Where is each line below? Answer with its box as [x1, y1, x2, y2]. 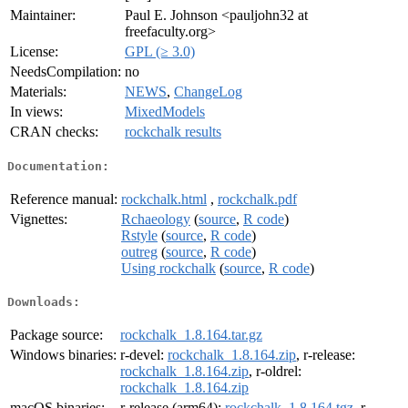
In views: [10, 104, 63, 120]
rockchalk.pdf [218, 190, 297, 207]
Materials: [10, 84, 66, 100]
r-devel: [120, 347, 168, 363]
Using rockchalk [121, 260, 216, 276]
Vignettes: [10, 210, 67, 227]
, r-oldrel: [249, 363, 301, 380]
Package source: [10, 327, 103, 343]
